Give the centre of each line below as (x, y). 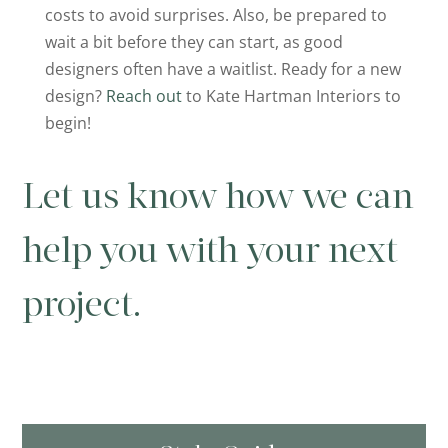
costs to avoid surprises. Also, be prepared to (215, 15)
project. (82, 307)
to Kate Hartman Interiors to (291, 96)
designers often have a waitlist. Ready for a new (222, 69)
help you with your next (210, 253)
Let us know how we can (218, 199)
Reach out (143, 96)
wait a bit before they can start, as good (193, 42)
